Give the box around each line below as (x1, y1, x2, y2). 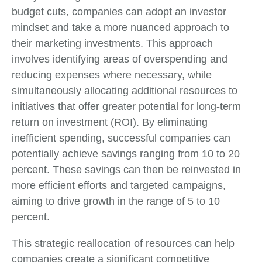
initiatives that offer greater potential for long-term (12, 100, 241, 112)
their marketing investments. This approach (12, 37, 213, 49)
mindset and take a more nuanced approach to (12, 21, 229, 33)
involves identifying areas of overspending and (12, 53, 227, 65)
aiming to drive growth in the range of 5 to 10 (12, 195, 220, 207)
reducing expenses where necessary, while (12, 68, 212, 81)
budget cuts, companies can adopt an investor (12, 5, 226, 18)
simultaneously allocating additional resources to (12, 84, 237, 96)
